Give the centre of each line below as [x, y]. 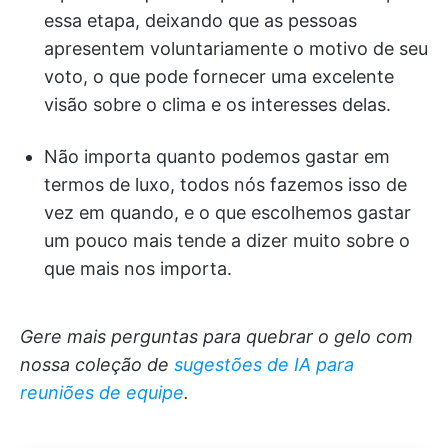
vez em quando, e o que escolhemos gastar [227, 212]
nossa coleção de [97, 364]
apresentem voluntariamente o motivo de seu [236, 48]
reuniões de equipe [102, 392]
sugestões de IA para [264, 364]
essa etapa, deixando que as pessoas [200, 20]
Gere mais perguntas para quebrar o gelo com [216, 336]
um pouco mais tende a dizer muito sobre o [227, 240]
